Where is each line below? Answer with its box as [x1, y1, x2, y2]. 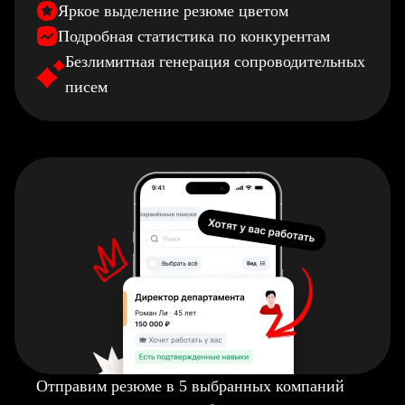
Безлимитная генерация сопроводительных [65, 52, 365, 71]
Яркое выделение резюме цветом [58, 2, 288, 20]
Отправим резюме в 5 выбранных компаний [36, 377, 344, 395]
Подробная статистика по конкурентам [58, 27, 330, 45]
